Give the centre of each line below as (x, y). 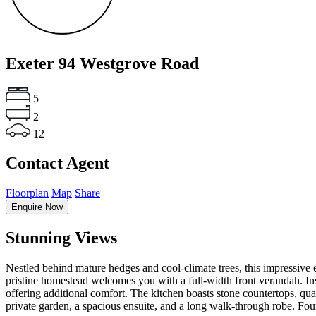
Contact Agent (57, 163)
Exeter (32, 63)
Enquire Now (37, 207)
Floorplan (27, 193)
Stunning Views (61, 237)
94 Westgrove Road (129, 63)
